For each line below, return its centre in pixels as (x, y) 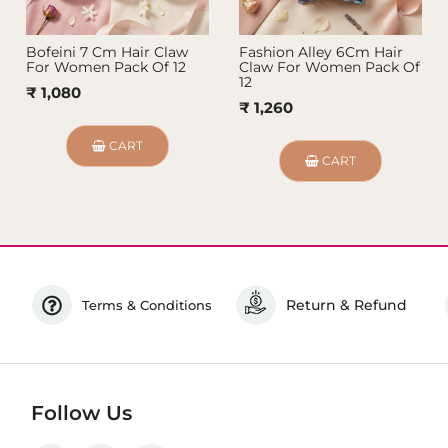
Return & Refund (346, 305)
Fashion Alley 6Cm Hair (321, 52)
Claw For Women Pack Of (330, 67)
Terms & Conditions (146, 305)
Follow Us (81, 413)
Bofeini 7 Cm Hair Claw (106, 52)
